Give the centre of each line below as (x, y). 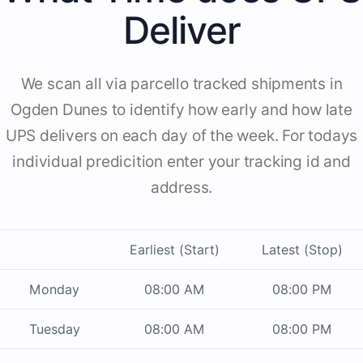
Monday (54, 290)
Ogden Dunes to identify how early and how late (181, 110)
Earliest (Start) (175, 250)
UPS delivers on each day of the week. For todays (181, 136)
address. (181, 188)
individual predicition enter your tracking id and (181, 162)
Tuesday (54, 329)
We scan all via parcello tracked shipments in (181, 84)
